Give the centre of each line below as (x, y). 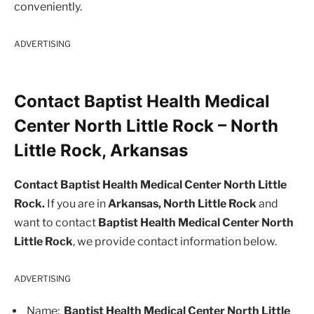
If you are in (76, 204)
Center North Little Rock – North (146, 126)
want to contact (56, 223)
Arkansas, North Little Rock (182, 204)
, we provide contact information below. (175, 242)
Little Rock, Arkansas (101, 151)
